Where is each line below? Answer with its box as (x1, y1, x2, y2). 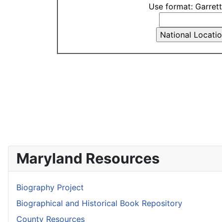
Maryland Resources (16, 150, 160, 167)
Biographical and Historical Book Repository (16, 198, 182, 208)
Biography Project (16, 182, 84, 192)
